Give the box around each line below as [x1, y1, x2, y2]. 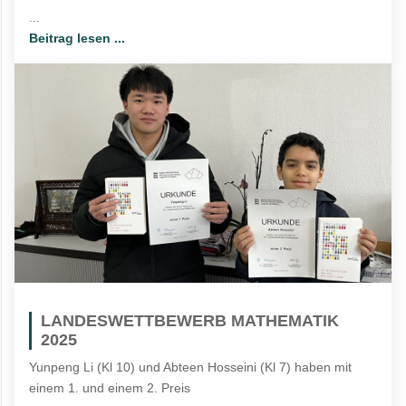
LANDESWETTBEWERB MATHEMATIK [41, 312, 340, 331]
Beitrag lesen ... [29, 31, 126, 45]
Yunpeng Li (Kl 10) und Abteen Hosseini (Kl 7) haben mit [29, 360, 353, 375]
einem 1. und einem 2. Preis [29, 381, 191, 396]
